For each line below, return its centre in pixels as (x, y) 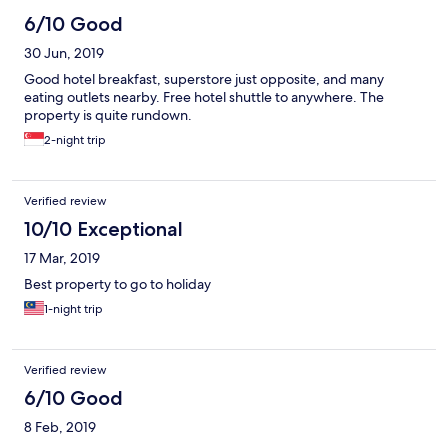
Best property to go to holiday (117, 284)
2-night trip (75, 140)
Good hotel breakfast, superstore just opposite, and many (204, 79)
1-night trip (73, 309)
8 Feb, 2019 (60, 427)
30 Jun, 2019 (64, 53)
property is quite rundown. (108, 115)
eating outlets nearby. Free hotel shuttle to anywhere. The (204, 97)
